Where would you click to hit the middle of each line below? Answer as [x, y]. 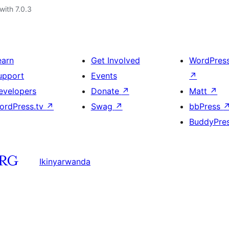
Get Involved [115, 60]
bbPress [206, 106]
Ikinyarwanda [65, 161]
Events [104, 76]
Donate [106, 91]
